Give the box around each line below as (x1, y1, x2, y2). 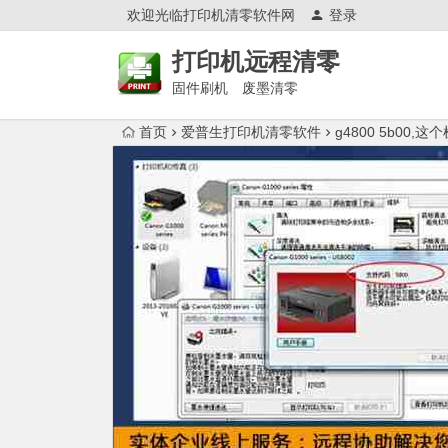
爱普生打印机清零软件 (181, 124, 321, 140)
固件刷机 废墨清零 (172, 80, 298, 96)
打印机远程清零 (172, 48, 340, 75)
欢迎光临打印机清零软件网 (127, 7, 295, 23)
